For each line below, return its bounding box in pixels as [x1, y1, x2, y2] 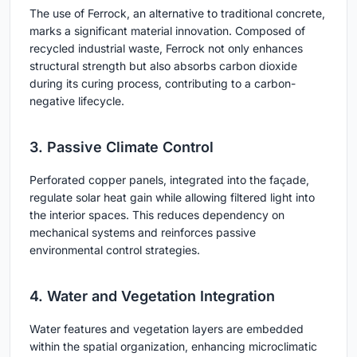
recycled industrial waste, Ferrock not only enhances [29, 41, 303, 56]
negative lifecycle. [29, 94, 124, 108]
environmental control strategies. [29, 243, 200, 257]
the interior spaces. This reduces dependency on [29, 208, 284, 222]
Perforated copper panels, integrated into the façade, [29, 173, 309, 187]
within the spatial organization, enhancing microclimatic [29, 339, 317, 354]
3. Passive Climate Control [29, 139, 214, 156]
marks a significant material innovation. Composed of [29, 24, 305, 38]
